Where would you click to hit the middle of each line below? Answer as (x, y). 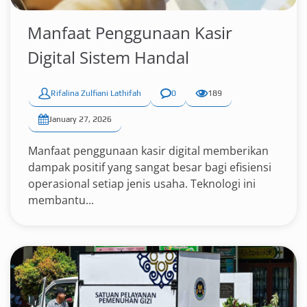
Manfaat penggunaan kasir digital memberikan (148, 151)
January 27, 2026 (80, 119)
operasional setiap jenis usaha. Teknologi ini (142, 184)
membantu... (61, 200)
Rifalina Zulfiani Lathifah (96, 93)
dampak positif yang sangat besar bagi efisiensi (150, 167)
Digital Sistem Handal (108, 57)
